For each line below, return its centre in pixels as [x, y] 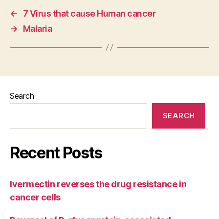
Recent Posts [56, 153]
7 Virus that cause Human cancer [89, 13]
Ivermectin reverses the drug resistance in [98, 184]
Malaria [37, 28]
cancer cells [35, 197]
